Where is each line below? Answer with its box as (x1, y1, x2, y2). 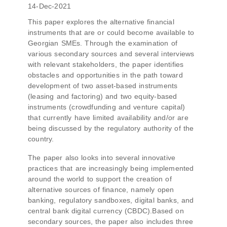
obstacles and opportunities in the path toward (28, 71, 183, 79)
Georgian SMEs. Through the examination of (28, 39, 177, 47)
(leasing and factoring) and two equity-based (28, 92, 177, 100)
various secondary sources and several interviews (28, 50, 195, 58)
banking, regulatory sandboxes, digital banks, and (28, 196, 194, 204)
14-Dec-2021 (28, 2, 71, 10)
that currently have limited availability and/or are (28, 113, 188, 122)
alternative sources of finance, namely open (28, 185, 174, 194)
